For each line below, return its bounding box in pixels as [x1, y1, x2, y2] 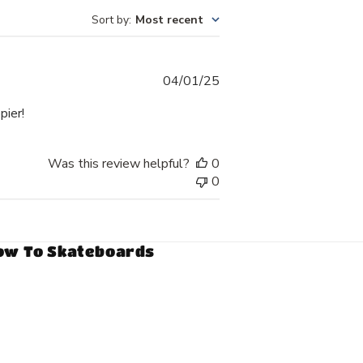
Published [219, 71, 275, 90]
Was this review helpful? [48, 155, 190, 173]
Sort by [92, 12, 129, 28]
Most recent [135, 12, 203, 28]
